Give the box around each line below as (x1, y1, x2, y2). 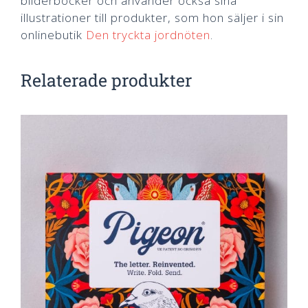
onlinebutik (21, 27, 86, 43)
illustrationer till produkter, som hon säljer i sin (21, 10, 284, 26)
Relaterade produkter (21, 69, 192, 92)
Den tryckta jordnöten (86, 27, 210, 43)
